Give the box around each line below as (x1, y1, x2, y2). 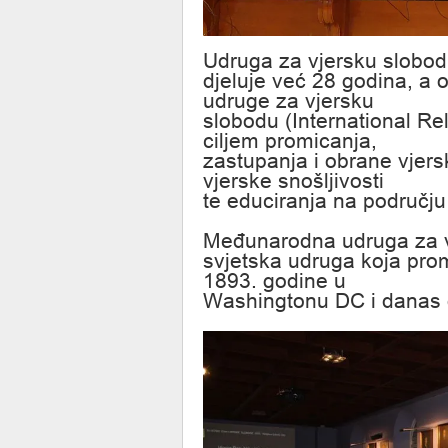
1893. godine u (203, 269, 346, 294)
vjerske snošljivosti (203, 169, 384, 194)
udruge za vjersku (203, 89, 374, 114)
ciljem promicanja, (203, 129, 377, 154)
